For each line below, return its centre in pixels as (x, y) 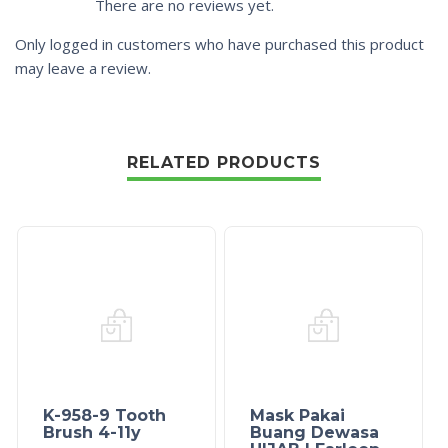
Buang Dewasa (314, 433)
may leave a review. (83, 68)
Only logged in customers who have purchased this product (219, 44)
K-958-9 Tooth (104, 416)
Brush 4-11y (91, 433)
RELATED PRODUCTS (224, 163)
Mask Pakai (297, 416)
